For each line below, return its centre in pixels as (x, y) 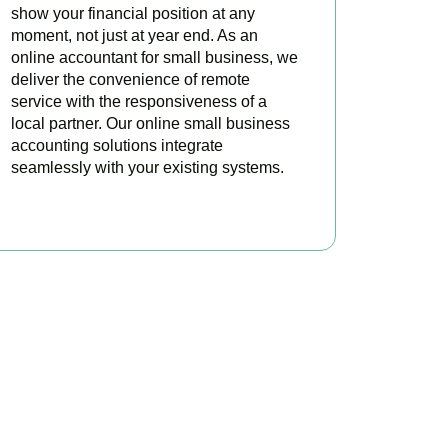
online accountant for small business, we (154, 57)
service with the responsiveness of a (138, 101)
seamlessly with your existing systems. (147, 167)
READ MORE (77, 197)
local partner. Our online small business (150, 123)
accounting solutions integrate (116, 145)
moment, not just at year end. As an (134, 35)
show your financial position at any (132, 13)
